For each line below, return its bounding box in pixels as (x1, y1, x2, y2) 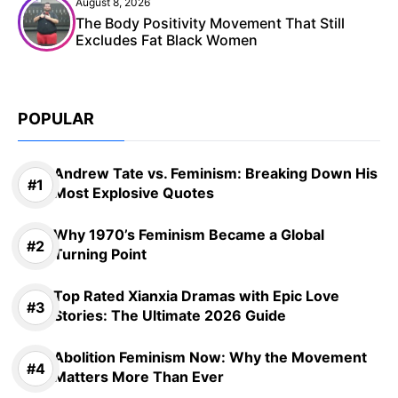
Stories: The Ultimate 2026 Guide (53, 306, 286, 325)
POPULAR (18, 109, 94, 129)
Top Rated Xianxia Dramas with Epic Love (53, 287, 339, 306)
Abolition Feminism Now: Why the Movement (53, 348, 367, 367)
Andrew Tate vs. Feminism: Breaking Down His (53, 164, 378, 183)
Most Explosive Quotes (53, 184, 214, 203)
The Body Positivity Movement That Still (76, 14, 345, 33)
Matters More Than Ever (53, 368, 224, 386)
